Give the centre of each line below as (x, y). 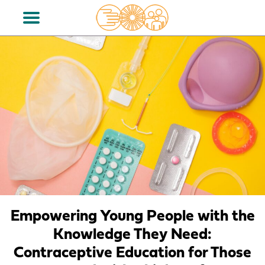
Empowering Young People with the (132, 216)
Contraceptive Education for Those (132, 253)
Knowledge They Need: (132, 235)
